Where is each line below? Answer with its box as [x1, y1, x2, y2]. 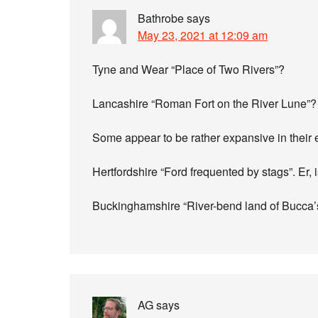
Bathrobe [138, 10, 184, 26]
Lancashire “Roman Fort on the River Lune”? [92, 95, 317, 111]
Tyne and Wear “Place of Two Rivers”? [92, 61, 285, 77]
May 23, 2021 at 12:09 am [138, 27, 268, 43]
